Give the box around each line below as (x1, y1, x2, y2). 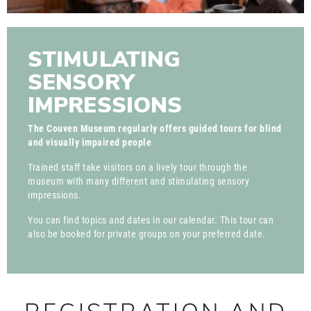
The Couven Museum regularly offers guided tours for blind (28, 123, 282, 135)
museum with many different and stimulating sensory (28, 176, 249, 188)
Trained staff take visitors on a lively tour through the (28, 162, 247, 174)
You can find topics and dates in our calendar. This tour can (28, 215, 274, 227)
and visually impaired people (28, 137, 151, 149)
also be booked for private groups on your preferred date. (28, 228, 266, 241)
